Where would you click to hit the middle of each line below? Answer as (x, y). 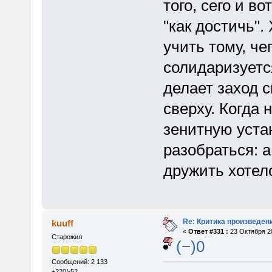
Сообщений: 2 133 (79, 261)
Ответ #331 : (208, 232)
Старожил (66, 237)
